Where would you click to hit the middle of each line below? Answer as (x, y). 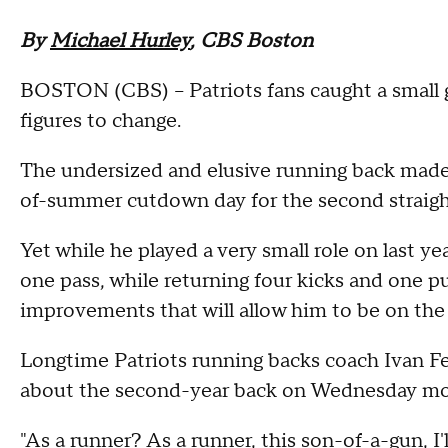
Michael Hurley (120, 41)
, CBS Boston (251, 41)
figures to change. (100, 121)
